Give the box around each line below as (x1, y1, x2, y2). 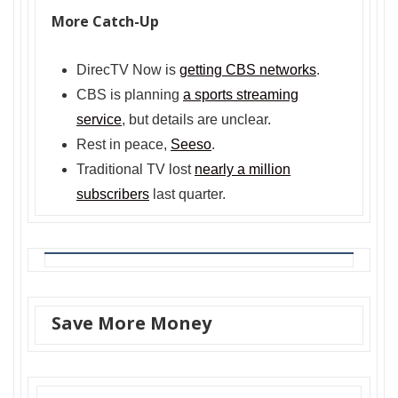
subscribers (76, 187, 149, 203)
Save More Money (52, 311, 211, 336)
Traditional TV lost (76, 162, 195, 178)
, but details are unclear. (122, 112, 271, 128)
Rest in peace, (76, 137, 171, 153)
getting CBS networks (179, 62, 316, 78)
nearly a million (195, 162, 291, 178)
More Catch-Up (52, 12, 159, 32)
